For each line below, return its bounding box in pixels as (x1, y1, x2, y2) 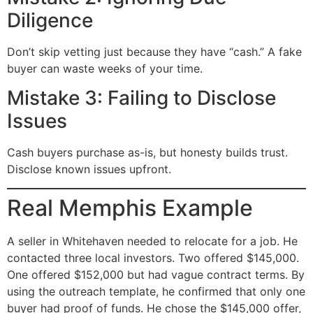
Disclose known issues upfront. (7, 162, 171, 177)
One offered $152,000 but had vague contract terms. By (7, 267, 305, 282)
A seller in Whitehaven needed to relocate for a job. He (7, 233, 298, 248)
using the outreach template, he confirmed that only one (7, 284, 305, 298)
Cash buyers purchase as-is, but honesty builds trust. (7, 145, 288, 160)
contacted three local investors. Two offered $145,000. (7, 250, 299, 265)
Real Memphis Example (7, 194, 253, 221)
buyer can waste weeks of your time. (7, 61, 203, 75)
